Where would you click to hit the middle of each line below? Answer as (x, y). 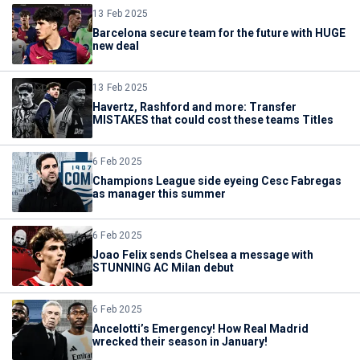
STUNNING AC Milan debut (163, 268)
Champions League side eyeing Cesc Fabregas (217, 181)
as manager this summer (159, 194)
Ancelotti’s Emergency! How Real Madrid (200, 329)
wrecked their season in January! (180, 342)
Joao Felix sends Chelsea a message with (203, 255)
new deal (116, 46)
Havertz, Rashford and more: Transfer (194, 107)
